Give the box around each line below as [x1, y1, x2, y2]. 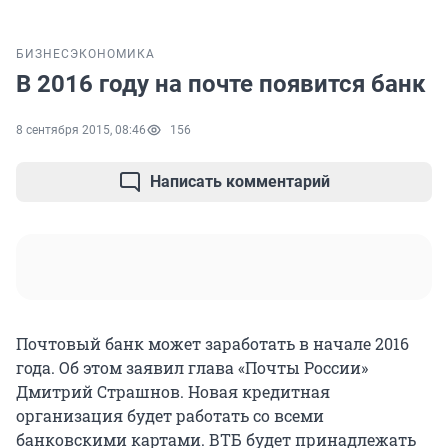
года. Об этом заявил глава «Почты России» [16, 357, 368, 379]
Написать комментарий [150, 172, 330, 192]
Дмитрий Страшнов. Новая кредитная [16, 381, 330, 403]
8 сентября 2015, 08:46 [16, 123, 146, 138]
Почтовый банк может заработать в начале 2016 [16, 333, 409, 355]
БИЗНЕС [16, 47, 70, 62]
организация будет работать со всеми [16, 405, 324, 427]
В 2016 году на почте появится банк [16, 70, 426, 99]
